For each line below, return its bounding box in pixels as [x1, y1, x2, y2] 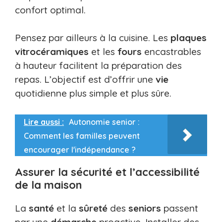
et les [89, 46, 117, 58]
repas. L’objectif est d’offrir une [15, 73, 156, 86]
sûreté [79, 202, 108, 214]
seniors [128, 202, 161, 214]
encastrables [142, 46, 201, 58]
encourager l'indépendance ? [24, 144, 136, 155]
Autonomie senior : [69, 116, 140, 127]
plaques [170, 32, 207, 44]
